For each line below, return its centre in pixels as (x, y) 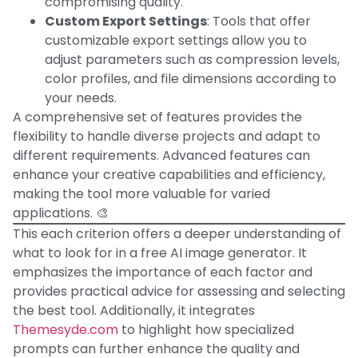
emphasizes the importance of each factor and (163, 272)
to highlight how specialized (206, 329)
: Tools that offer (259, 21)
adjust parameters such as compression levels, (192, 59)
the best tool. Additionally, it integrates (134, 310)
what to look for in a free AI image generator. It (160, 253)
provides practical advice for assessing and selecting (179, 291)
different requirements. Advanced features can (161, 155)
